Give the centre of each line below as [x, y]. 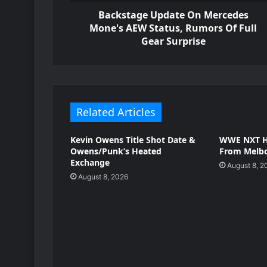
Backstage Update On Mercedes [173, 15]
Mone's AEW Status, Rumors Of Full [173, 28]
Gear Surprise [173, 41]
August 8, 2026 [103, 177]
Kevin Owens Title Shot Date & [133, 140]
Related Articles [116, 112]
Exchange [90, 162]
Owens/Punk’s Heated [116, 151]
